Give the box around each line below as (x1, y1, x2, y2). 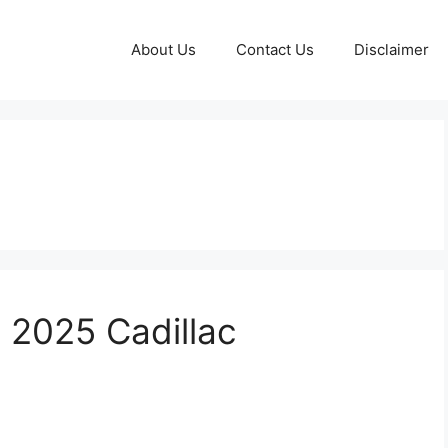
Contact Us (236, 40, 314, 59)
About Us (131, 40, 196, 59)
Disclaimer (354, 40, 429, 59)
